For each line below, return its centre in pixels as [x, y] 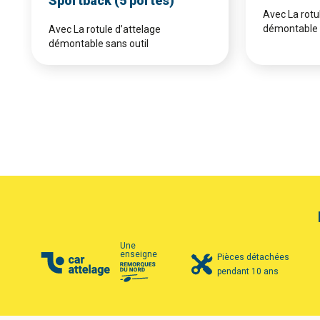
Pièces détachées [253, 257]
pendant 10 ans [247, 271]
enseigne [139, 254]
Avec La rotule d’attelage [105, 29]
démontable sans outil [99, 43]
